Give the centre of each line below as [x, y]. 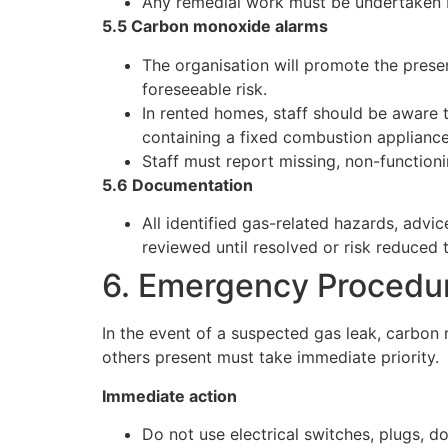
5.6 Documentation [177, 184]
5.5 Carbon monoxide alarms [215, 26]
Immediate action [169, 395]
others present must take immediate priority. [270, 357]
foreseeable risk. [204, 88]
